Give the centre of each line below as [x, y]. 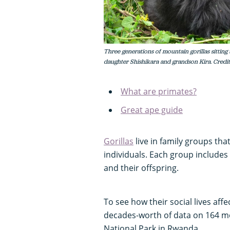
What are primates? [159, 92]
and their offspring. [142, 168]
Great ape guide [152, 110]
